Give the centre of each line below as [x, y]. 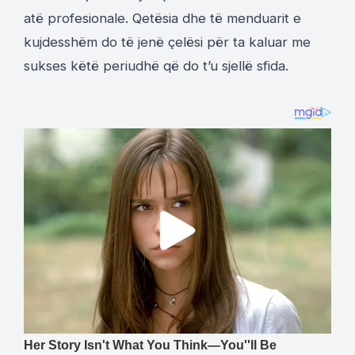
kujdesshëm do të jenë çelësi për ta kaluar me [167, 42]
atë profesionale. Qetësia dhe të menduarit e [162, 19]
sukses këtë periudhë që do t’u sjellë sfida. [156, 66]
